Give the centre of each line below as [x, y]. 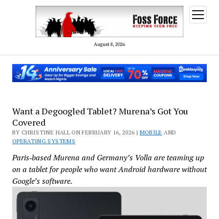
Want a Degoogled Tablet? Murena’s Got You [100, 111]
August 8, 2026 [109, 44]
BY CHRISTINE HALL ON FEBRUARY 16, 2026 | [76, 132]
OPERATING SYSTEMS [44, 141]
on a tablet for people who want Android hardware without [109, 169]
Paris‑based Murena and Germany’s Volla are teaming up [108, 157]
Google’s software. [42, 181]
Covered [29, 122]
